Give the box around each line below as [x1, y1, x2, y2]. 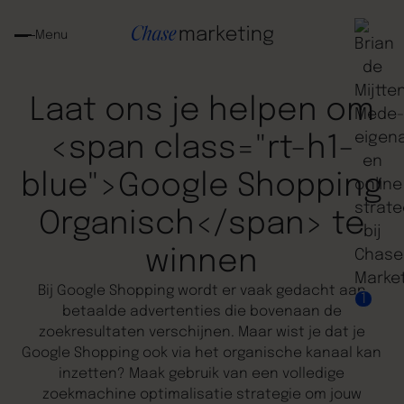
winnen [145, 246, 259, 280]
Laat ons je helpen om [29, 95, 374, 128]
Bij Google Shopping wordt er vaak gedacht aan [37, 284, 366, 299]
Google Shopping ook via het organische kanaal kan [22, 346, 382, 362]
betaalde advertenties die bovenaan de [61, 305, 342, 320]
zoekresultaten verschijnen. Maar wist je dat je [38, 326, 365, 341]
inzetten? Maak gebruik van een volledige [59, 367, 345, 382]
